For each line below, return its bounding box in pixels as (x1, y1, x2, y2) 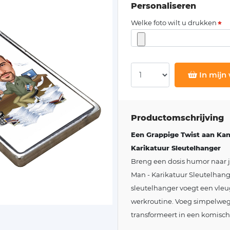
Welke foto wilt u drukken (131, 18, 217, 27)
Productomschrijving (131, 112, 224, 123)
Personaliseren (131, 1, 196, 11)
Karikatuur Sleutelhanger (131, 143, 221, 152)
